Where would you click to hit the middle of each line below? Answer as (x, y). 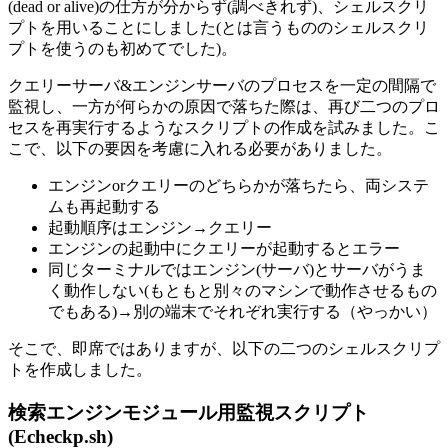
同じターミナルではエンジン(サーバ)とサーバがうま (237, 270)
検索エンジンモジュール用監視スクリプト (188, 412)
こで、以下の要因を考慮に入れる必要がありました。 (200, 149)
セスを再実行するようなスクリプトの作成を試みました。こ (224, 128)
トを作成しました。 (80, 370)
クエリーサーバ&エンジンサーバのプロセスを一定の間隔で (222, 86)
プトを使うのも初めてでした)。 (122, 49)
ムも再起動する (104, 207)
